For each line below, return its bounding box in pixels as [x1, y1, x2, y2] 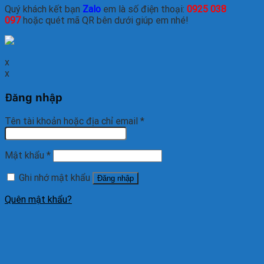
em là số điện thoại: [103, 4, 187, 15]
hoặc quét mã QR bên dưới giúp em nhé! [21, 15, 189, 27]
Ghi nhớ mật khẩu [19, 171, 90, 183]
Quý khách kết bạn [5, 4, 82, 15]
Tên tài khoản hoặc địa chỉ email [5, 115, 140, 127]
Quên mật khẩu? [5, 193, 72, 205]
